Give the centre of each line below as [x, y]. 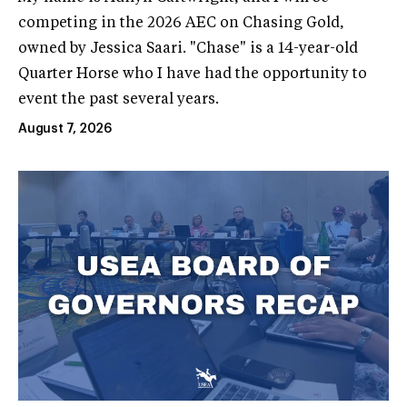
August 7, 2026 [65, 129]
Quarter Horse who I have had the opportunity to [193, 74]
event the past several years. [119, 99]
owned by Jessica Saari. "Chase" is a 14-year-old [188, 49]
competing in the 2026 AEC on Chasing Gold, [181, 23]
